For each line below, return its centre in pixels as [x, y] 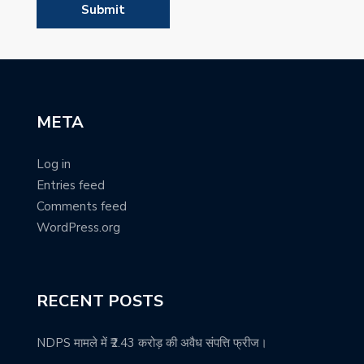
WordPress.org [78, 227]
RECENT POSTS [100, 301]
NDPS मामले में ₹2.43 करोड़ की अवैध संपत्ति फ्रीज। [152, 342]
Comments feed [82, 206]
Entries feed [71, 185]
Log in [54, 164]
